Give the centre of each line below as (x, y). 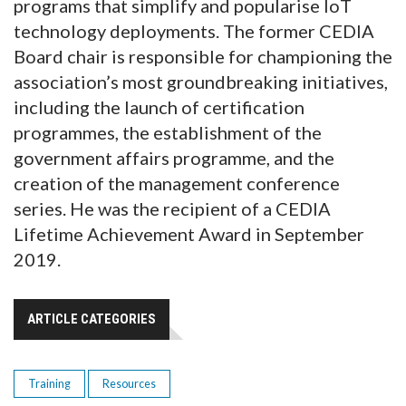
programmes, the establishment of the (168, 133)
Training (49, 384)
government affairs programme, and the (174, 158)
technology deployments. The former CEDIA (194, 31)
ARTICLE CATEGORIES (92, 319)
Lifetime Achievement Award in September (189, 234)
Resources (129, 384)
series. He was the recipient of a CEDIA (172, 209)
